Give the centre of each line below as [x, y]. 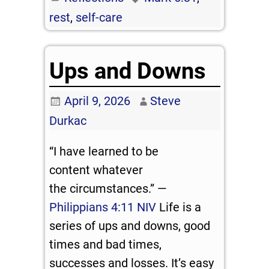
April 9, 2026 [97, 101]
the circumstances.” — [108, 189]
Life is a [179, 207]
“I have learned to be [104, 152]
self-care [99, 17]
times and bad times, [106, 245]
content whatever [96, 170]
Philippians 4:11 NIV [103, 207]
